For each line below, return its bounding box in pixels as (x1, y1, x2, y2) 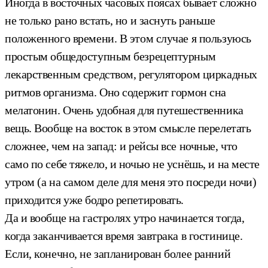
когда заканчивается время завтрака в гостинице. (5, 229, 243, 242)
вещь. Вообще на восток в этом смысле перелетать (5, 121, 251, 135)
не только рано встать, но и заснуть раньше (5, 13, 215, 27)
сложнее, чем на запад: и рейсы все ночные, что (5, 139, 237, 153)
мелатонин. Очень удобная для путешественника (5, 103, 243, 117)
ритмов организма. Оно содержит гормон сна (5, 85, 226, 99)
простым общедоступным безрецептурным (5, 49, 216, 63)
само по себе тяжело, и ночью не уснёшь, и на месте (5, 157, 260, 170)
